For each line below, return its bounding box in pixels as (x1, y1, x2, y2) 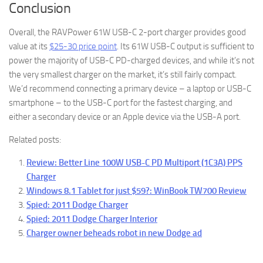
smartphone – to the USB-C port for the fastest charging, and (9, 97, 232, 108)
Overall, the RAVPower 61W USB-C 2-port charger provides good (9, 26, 246, 38)
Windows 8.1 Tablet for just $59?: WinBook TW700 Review (26, 185, 247, 196)
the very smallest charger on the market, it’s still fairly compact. (9, 69, 237, 80)
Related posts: (9, 134, 61, 145)
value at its (9, 41, 49, 52)
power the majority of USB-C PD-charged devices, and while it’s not (9, 55, 254, 66)
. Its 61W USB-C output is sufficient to (117, 41, 254, 52)
